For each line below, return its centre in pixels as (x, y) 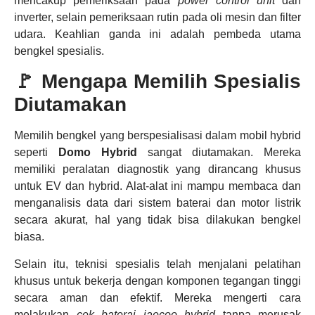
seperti (36, 153)
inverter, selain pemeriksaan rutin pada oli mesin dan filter (157, 17)
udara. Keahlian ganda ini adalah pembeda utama (157, 34)
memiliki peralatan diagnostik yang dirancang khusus (157, 169)
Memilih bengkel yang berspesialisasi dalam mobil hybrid (157, 136)
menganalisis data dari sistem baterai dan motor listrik (157, 203)
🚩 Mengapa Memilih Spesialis (157, 82)
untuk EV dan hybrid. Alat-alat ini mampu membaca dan (157, 186)
